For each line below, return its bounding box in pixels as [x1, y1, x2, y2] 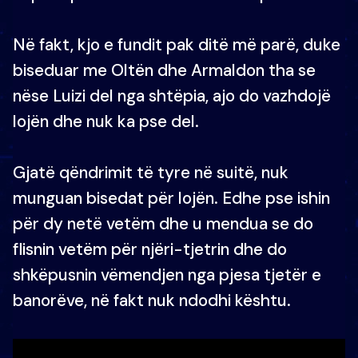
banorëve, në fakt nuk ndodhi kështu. [13, 289, 291, 311]
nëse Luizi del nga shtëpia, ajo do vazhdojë [13, 85, 331, 106]
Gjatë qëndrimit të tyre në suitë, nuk [13, 161, 288, 183]
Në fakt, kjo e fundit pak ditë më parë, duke [13, 34, 340, 55]
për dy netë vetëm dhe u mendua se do [13, 213, 313, 234]
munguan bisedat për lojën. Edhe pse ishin [13, 187, 330, 209]
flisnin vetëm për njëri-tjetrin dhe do [13, 238, 287, 260]
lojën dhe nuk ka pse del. [13, 110, 199, 132]
